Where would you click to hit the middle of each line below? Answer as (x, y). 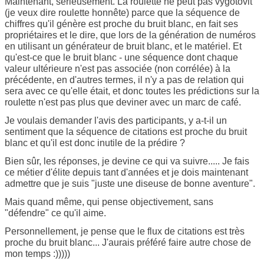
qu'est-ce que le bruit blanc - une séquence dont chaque (121, 57)
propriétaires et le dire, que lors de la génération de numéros (130, 35)
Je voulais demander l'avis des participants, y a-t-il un (116, 121)
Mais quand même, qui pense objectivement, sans (109, 202)
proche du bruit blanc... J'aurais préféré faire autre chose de (128, 242)
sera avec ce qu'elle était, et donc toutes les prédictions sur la (132, 91)
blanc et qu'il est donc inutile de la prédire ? (95, 143)
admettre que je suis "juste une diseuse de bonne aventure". (130, 184)
